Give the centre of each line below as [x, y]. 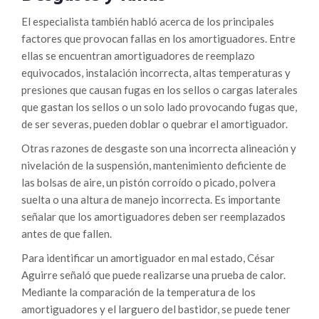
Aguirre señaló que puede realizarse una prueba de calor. [153, 275]
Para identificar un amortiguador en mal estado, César [148, 258]
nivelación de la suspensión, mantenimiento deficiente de [154, 166]
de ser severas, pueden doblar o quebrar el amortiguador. [155, 124]
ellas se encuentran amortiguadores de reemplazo [138, 56]
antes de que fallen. [67, 234]
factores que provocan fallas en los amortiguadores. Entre [158, 39]
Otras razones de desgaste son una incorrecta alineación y [159, 148]
